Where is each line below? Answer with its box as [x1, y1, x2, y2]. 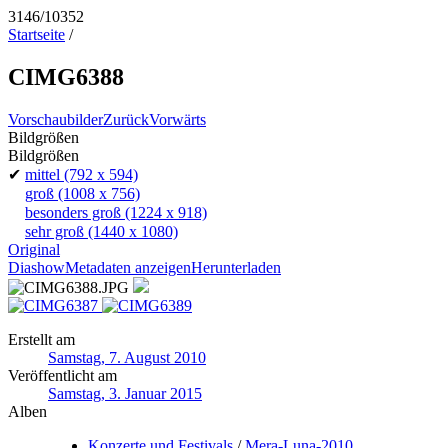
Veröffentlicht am [8, 366, 117, 384]
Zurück [103, 110, 149, 128]
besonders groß [25, 203, 121, 221]
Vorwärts [149, 110, 206, 128]
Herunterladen [191, 258, 281, 276]
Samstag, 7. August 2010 [48, 348, 206, 366]
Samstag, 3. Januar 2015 [48, 384, 202, 402]
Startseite [8, 26, 65, 43]
